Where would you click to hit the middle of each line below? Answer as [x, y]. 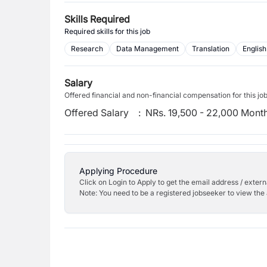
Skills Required [97, 19]
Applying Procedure [118, 171]
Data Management [148, 49]
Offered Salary [97, 113]
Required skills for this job [107, 31]
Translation [211, 49]
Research [87, 49]
